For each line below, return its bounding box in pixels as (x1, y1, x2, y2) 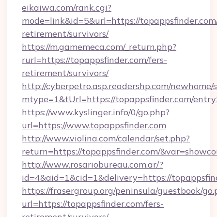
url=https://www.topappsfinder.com (22, 120, 166, 131)
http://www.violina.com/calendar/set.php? (22, 133, 190, 144)
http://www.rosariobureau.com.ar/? (22, 159, 163, 170)
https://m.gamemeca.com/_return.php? (22, 41, 176, 52)
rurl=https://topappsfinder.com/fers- (22, 54, 167, 65)
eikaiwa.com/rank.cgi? (22, 2, 111, 13)
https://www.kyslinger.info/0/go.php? (22, 107, 170, 118)
